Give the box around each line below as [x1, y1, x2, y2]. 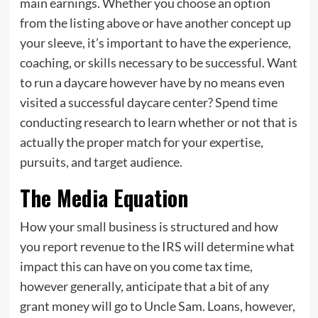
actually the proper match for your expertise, [19, 134, 263, 150]
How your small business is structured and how [19, 219, 278, 235]
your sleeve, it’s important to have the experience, [19, 35, 291, 51]
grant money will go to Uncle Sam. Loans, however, [19, 298, 295, 314]
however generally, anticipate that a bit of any [19, 278, 269, 295]
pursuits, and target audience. [19, 154, 182, 170]
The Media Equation [19, 182, 188, 214]
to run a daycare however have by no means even [19, 75, 285, 91]
